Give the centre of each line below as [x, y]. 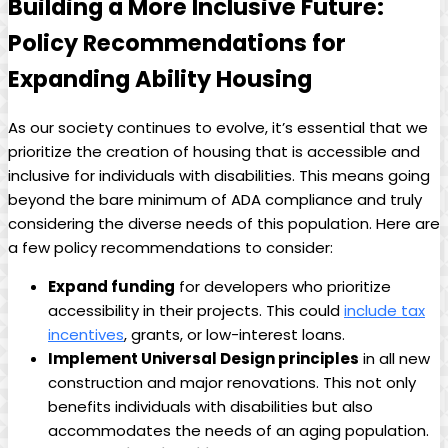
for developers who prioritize [283, 287]
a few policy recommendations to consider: [170, 248]
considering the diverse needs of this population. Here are [224, 224]
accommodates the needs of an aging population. [238, 431]
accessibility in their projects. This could [196, 311]
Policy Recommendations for [177, 43]
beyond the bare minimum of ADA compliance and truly [215, 200]
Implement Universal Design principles [203, 359]
